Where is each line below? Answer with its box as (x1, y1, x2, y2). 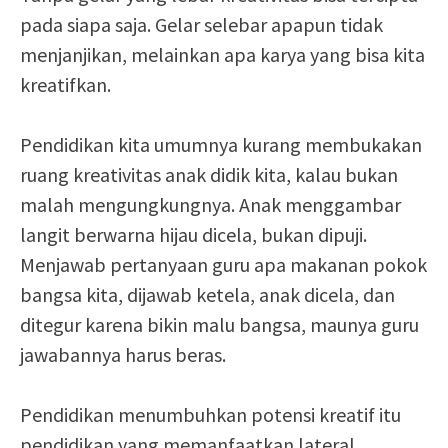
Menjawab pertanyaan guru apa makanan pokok (20, 252, 427, 277)
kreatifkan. (20, 72, 111, 97)
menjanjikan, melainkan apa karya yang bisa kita (20, 42, 425, 67)
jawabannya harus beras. (20, 342, 226, 367)
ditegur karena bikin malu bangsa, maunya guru (20, 312, 419, 337)
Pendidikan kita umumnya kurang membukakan (20, 132, 422, 157)
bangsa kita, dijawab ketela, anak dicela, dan (20, 282, 395, 307)
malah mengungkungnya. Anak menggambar (20, 192, 401, 217)
